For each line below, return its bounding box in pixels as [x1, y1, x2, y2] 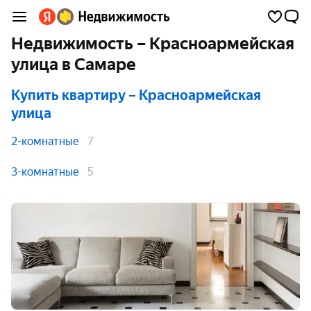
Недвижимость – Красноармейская [11, 34, 294, 53]
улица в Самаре [11, 55, 136, 74]
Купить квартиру [11, 87, 126, 103]
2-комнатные [11, 135, 79, 148]
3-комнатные [11, 165, 79, 178]
